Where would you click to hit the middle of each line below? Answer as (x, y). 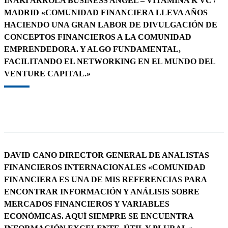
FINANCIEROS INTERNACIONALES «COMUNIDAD (105, 167)
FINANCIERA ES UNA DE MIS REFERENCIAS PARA (105, 179)
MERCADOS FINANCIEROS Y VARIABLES (87, 204)
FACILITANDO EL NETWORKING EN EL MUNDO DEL (110, 61)
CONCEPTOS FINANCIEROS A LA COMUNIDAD (98, 37)
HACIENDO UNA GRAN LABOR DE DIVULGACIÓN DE (111, 24)
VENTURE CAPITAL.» (47, 73)
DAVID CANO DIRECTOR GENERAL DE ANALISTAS (107, 155)
